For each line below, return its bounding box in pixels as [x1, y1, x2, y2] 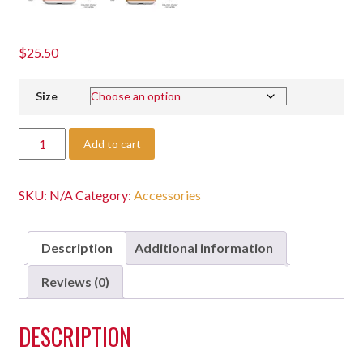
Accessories [134, 187, 202, 203]
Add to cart [83, 137, 141, 152]
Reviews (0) [41, 274, 110, 290]
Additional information [135, 240, 274, 256]
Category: [75, 187, 135, 203]
